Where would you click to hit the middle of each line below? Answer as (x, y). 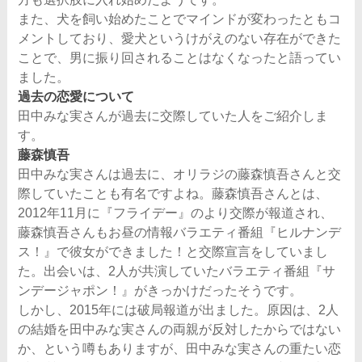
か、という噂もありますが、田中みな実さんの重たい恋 (180, 348)
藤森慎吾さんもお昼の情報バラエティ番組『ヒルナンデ (180, 232)
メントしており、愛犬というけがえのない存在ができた (180, 38)
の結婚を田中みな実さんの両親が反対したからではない (180, 329)
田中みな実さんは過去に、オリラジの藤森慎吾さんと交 (180, 174)
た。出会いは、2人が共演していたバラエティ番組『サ (177, 271)
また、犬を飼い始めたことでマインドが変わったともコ (180, 19)
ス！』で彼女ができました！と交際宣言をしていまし (173, 251)
